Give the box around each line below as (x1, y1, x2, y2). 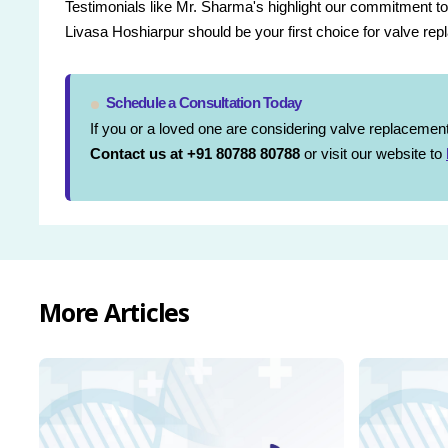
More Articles (39, 295, 189, 330)
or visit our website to (300, 145, 446, 163)
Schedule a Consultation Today (106, 94, 302, 112)
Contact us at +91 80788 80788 (90, 145, 300, 163)
